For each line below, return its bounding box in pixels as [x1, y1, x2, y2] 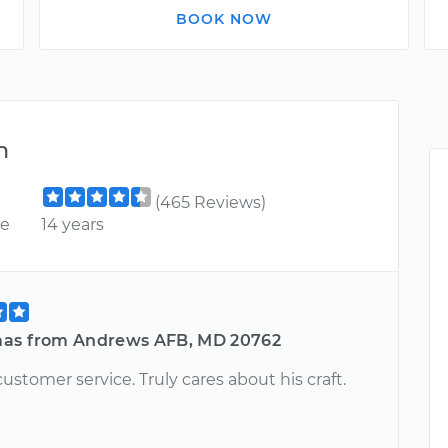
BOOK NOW [176, 10, 272, 28]
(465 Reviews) [155, 193, 267, 212]
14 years [41, 215, 105, 234]
